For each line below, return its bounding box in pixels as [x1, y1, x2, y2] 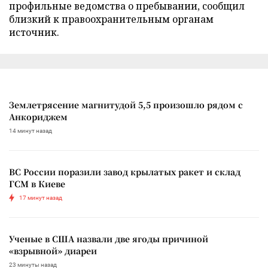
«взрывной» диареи [9, 245, 97, 257]
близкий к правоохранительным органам [9, 13, 214, 26]
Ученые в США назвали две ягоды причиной [9, 233, 208, 245]
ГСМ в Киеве [9, 178, 65, 190]
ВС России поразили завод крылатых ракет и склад [9, 166, 240, 178]
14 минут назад [9, 127, 52, 135]
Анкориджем [9, 111, 68, 123]
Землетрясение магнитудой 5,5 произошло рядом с [9, 99, 243, 111]
